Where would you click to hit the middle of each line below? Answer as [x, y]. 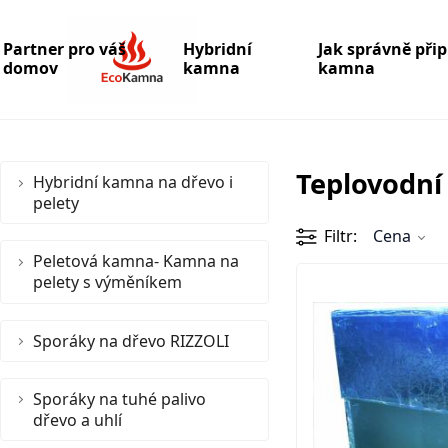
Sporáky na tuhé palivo [119, 398]
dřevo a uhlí [77, 419]
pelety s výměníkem [107, 282]
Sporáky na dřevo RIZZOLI [131, 340]
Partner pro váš [64, 49]
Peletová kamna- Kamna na [136, 261]
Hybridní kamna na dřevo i [133, 181]
